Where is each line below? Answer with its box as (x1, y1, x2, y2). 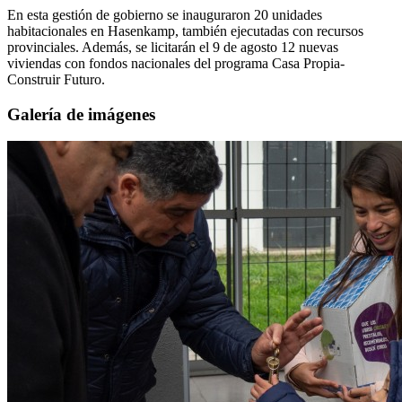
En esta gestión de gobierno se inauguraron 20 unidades (7, 6, 322, 22)
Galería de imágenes (7, 104, 155, 124)
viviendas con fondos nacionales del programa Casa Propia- (7, 55, 345, 71)
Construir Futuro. (7, 71, 105, 87)
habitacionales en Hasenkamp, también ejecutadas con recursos (7, 22, 363, 39)
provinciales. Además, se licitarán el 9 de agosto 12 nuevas (7, 39, 338, 55)
